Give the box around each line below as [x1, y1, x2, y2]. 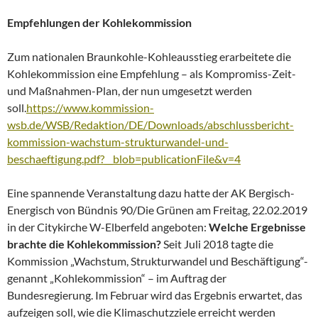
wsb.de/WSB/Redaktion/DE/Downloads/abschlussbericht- [7, 117, 294, 131]
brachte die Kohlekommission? [7, 236, 161, 251]
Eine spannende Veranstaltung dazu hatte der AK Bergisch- [7, 185, 295, 199]
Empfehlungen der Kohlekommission [7, 15, 192, 29]
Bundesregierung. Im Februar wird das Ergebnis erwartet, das [7, 287, 302, 302]
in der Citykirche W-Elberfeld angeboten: [7, 219, 209, 234]
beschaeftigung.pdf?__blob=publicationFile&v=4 [7, 151, 241, 165]
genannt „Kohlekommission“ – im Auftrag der [7, 270, 226, 285]
